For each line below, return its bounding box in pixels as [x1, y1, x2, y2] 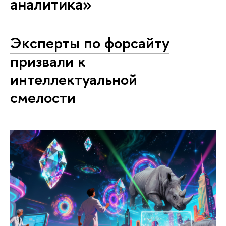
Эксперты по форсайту [10, 32, 169, 54]
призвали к [10, 50, 86, 72]
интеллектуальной [10, 69, 137, 90]
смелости [10, 87, 76, 108]
